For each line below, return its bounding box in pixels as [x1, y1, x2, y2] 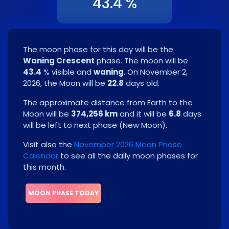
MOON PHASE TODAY [28, 189, 99, 198]
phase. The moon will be [95, 55, 188, 66]
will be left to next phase [23, 120, 119, 131]
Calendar [23, 150, 58, 162]
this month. [23, 162, 66, 173]
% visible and [41, 66, 94, 78]
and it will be [118, 108, 169, 120]
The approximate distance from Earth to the [23, 97, 193, 108]
